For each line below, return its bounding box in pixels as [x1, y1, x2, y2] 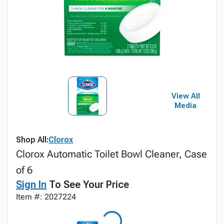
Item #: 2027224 [16, 192, 76, 201]
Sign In [16, 178, 46, 190]
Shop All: [16, 135, 48, 144]
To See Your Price [46, 178, 129, 190]
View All [171, 91, 200, 100]
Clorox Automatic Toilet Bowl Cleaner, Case [16, 148, 207, 160]
